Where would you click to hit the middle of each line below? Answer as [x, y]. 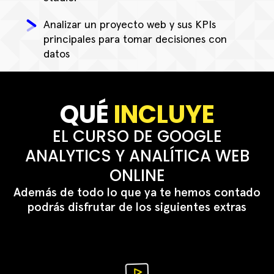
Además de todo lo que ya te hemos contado [137, 193]
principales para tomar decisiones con [135, 40]
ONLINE [137, 176]
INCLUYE [161, 115]
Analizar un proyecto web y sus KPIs [130, 25]
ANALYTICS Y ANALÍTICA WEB [137, 156]
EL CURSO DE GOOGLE [137, 137]
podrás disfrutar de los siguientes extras [137, 208]
